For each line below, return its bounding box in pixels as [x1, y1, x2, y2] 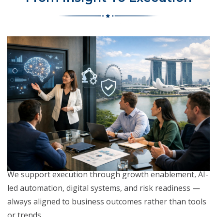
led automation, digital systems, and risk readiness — [7, 183, 200, 194]
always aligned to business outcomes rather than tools [7, 196, 206, 207]
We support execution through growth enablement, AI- [7, 169, 208, 180]
